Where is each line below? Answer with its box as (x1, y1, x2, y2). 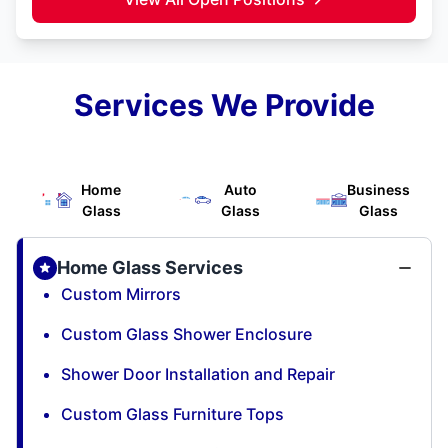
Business (347, 180, 411, 198)
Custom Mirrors (61, 283, 181, 304)
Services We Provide (73, 86, 375, 123)
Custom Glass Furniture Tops (61, 403, 284, 424)
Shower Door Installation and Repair (61, 363, 335, 384)
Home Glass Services (57, 256, 243, 278)
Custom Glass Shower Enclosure (61, 323, 312, 344)
